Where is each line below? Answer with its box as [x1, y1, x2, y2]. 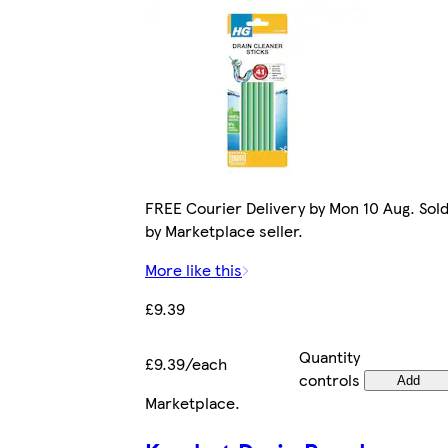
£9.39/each [145, 352, 227, 376]
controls [298, 368, 360, 392]
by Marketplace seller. [145, 219, 303, 243]
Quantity [298, 345, 360, 369]
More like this [145, 258, 242, 282]
